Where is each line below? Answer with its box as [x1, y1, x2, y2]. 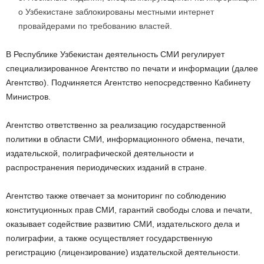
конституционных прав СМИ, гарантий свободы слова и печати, [6, 205, 252, 215]
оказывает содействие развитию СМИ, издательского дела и [6, 219, 240, 229]
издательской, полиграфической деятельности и [6, 148, 194, 159]
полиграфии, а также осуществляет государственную [6, 233, 213, 243]
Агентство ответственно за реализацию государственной [6, 120, 226, 130]
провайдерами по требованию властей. [18, 21, 172, 31]
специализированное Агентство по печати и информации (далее [6, 64, 258, 74]
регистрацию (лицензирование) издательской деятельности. [6, 247, 240, 258]
